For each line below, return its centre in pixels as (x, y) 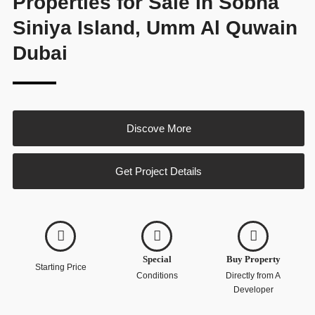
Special (157, 259)
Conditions (157, 275)
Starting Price (60, 267)
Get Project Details (159, 171)
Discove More (159, 128)
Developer (253, 289)
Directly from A (253, 275)
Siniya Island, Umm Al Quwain (155, 28)
